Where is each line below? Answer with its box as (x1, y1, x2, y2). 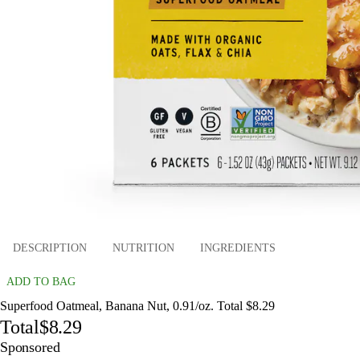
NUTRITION (112, 242, 174, 255)
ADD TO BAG (6, 275, 76, 288)
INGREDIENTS (200, 242, 276, 255)
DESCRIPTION (13, 242, 87, 255)
